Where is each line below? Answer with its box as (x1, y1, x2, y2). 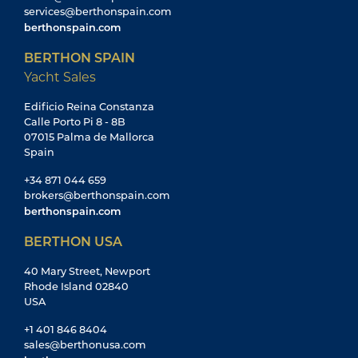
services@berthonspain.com (24, 4, 172, 18)
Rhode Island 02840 (24, 279, 129, 292)
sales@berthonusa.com (24, 337, 146, 351)
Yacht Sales (24, 67, 96, 85)
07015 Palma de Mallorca (24, 129, 154, 143)
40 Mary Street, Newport (24, 264, 150, 277)
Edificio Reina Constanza (24, 99, 154, 113)
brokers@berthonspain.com (24, 188, 170, 201)
